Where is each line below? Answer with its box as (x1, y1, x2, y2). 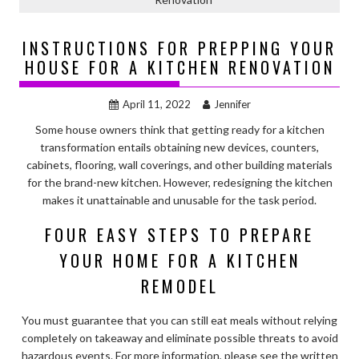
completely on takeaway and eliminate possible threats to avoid (21, 330, 338, 345)
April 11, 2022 (122, 97, 191, 111)
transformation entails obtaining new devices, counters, (40, 139, 319, 154)
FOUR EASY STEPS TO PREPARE (45, 222, 314, 247)
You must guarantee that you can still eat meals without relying (22, 313, 337, 327)
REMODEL (140, 273, 219, 298)
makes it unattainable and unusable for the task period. (42, 192, 317, 207)
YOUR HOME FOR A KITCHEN (58, 248, 301, 272)
